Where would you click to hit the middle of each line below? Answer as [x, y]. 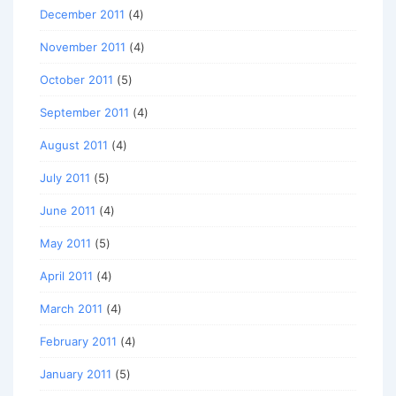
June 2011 [68, 211]
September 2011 [84, 113]
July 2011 [65, 178]
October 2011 [76, 80]
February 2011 [78, 342]
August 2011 [74, 145]
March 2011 [71, 309]
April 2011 [66, 276]
